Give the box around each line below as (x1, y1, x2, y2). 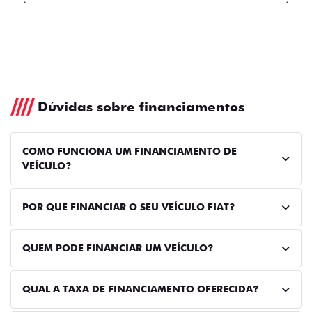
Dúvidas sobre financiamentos (37, 99, 244, 115)
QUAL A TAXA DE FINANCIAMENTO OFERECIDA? (22, 283, 258, 295)
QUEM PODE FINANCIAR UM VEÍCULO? (22, 242, 213, 253)
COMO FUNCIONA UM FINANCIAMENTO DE (22, 146, 237, 157)
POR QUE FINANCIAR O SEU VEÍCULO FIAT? (22, 201, 235, 212)
